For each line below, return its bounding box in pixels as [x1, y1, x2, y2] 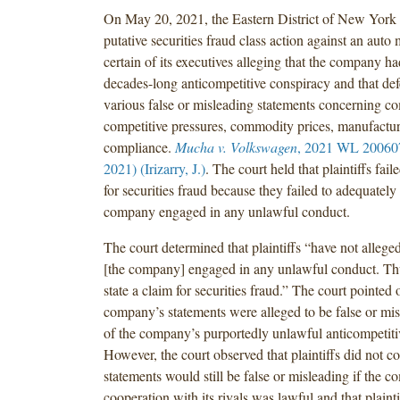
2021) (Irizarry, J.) [103, 158, 205, 178]
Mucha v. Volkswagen [174, 137, 297, 156]
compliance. [103, 137, 175, 156]
